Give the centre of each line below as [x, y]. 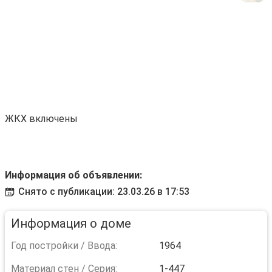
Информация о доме [71, 223]
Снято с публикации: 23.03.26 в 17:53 [104, 192]
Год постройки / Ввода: [64, 246]
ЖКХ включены [41, 119]
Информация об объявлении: [73, 175]
